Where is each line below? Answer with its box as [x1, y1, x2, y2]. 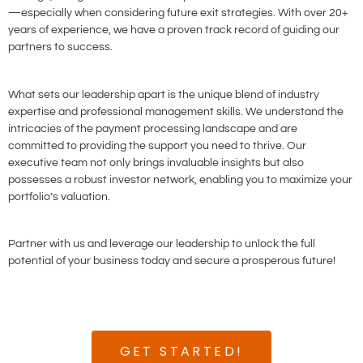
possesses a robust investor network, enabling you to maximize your [8, 173, 352, 186]
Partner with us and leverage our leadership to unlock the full [8, 238, 315, 250]
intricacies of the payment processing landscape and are [8, 122, 297, 135]
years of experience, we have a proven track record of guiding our [8, 23, 340, 36]
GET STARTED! [119, 341, 244, 361]
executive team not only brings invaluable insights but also [8, 156, 304, 169]
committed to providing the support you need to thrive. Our [8, 139, 306, 152]
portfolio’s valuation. [8, 190, 110, 203]
